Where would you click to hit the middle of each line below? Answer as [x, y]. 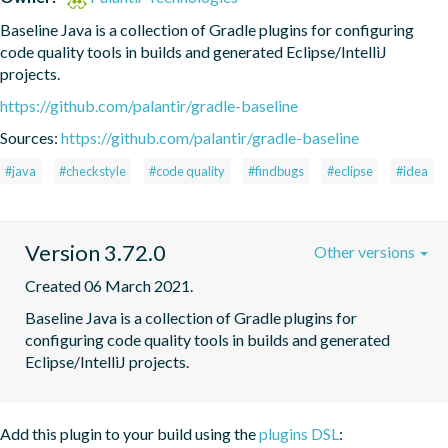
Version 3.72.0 [95, 252]
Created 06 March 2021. [109, 285]
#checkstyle [92, 170]
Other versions [366, 251]
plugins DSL [299, 433]
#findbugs [276, 170]
